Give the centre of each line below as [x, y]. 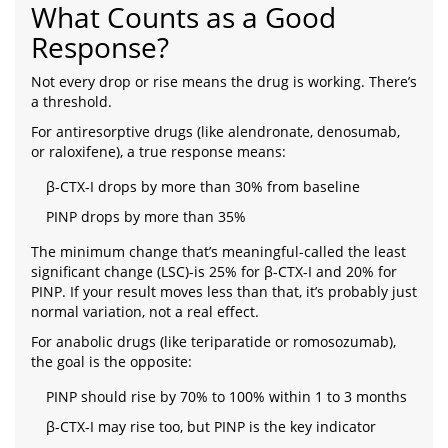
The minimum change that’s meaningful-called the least [218, 252]
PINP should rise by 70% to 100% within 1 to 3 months [226, 397]
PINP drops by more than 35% [146, 217]
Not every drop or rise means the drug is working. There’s [224, 82]
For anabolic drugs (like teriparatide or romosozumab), [213, 342]
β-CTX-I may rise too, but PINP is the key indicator [211, 427]
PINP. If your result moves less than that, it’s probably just [224, 292]
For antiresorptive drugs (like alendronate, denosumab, [215, 132]
